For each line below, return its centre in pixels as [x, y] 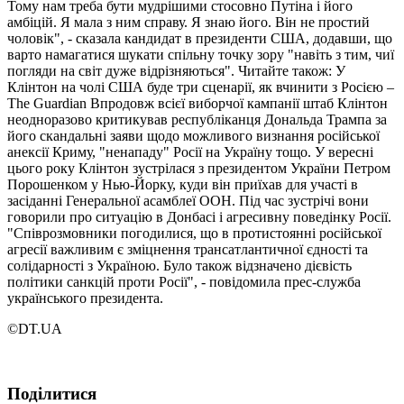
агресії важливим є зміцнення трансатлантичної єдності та [188, 249]
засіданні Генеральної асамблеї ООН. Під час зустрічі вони [188, 200]
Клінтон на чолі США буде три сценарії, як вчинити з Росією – [201, 87]
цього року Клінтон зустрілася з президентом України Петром [199, 168]
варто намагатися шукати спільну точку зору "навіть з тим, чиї [201, 54]
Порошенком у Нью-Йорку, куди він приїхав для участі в [183, 184]
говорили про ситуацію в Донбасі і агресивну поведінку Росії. [199, 216]
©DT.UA [35, 328]
